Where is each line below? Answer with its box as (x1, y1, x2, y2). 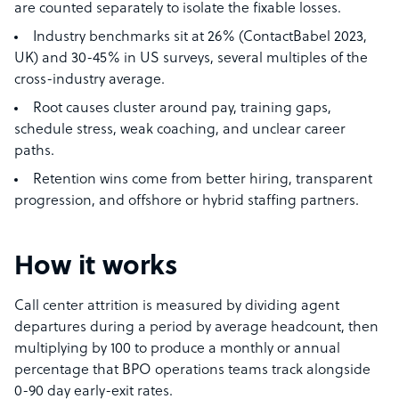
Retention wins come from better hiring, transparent (33, 172, 372, 188)
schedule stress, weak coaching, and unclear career (14, 122, 346, 138)
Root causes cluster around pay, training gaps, (33, 101, 331, 117)
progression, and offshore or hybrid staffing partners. (14, 193, 359, 209)
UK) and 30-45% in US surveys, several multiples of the (14, 51, 368, 67)
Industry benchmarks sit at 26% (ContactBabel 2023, (33, 29, 367, 45)
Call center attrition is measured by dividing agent (14, 298, 339, 314)
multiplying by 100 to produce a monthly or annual (14, 341, 340, 357)
